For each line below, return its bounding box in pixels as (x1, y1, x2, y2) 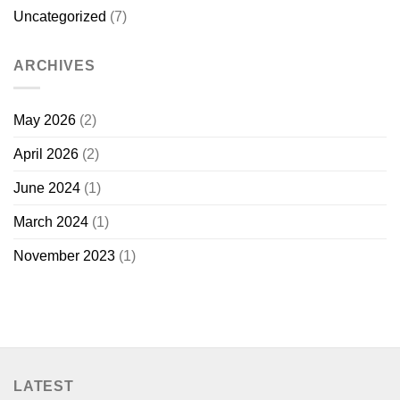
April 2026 (13, 146, 79, 162)
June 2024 (13, 179, 80, 196)
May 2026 (13, 112, 76, 128)
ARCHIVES (13, 58, 96, 74)
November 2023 (13, 247, 115, 263)
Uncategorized (13, 9, 106, 25)
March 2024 (13, 213, 88, 229)
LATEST (13, 378, 74, 394)
